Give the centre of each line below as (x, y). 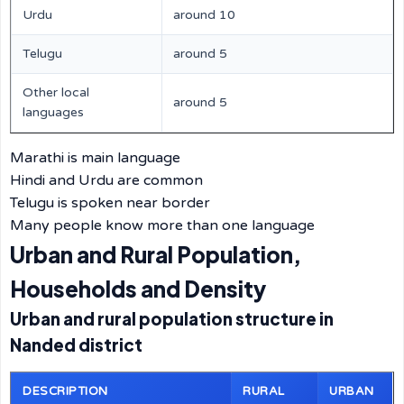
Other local (56, 92)
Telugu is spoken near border (110, 203)
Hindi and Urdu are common (106, 180)
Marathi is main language (95, 158)
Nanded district (76, 345)
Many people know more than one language (162, 225)
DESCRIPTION (65, 391)
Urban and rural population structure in (172, 319)
